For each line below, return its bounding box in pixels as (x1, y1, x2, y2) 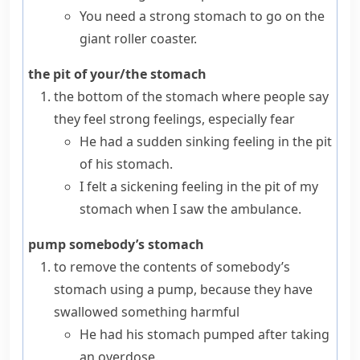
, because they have (194, 280, 313, 298)
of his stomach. (80, 155, 173, 173)
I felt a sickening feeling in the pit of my (80, 178, 318, 195)
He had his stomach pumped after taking (80, 325, 329, 343)
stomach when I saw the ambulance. (80, 200, 301, 218)
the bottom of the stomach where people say (54, 88, 329, 105)
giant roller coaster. (80, 30, 197, 47)
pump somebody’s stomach (28, 235, 204, 253)
